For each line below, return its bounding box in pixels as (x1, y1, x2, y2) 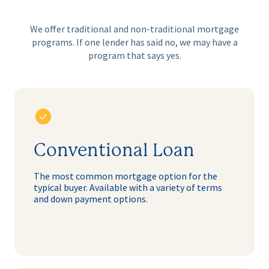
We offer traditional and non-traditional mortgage (30, 22, 239, 35)
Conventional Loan (34, 142, 195, 160)
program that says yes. (88, 49, 181, 61)
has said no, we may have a (130, 35, 238, 48)
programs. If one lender (31, 35, 130, 48)
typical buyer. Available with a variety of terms (34, 181, 222, 194)
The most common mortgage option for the (34, 170, 217, 183)
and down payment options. (34, 193, 148, 205)
